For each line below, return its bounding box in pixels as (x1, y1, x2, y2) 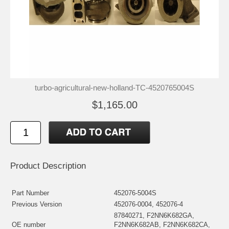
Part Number (12, 189, 49, 197)
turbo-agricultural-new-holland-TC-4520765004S (35, 83, 194, 92)
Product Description (10, 161, 86, 171)
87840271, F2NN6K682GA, (114, 211, 194, 219)
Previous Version (12, 200, 62, 208)
